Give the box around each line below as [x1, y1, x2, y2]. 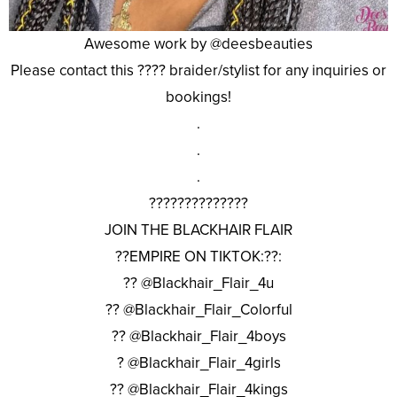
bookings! [166, 88, 231, 107]
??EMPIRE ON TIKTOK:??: [115, 247, 282, 267]
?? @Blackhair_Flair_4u [123, 274, 274, 293]
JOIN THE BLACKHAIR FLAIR [105, 221, 292, 240]
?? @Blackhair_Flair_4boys [111, 327, 286, 346]
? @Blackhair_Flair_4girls [116, 354, 281, 373]
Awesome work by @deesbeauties [84, 35, 313, 54]
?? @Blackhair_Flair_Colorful [105, 300, 292, 320]
